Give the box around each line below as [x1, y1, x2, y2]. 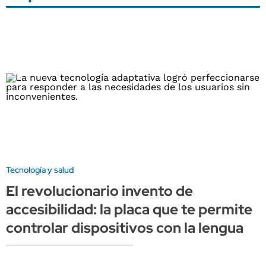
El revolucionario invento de [6, 182, 193, 201]
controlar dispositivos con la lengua [6, 218, 243, 237]
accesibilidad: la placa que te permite [6, 200, 252, 219]
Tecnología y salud [6, 164, 74, 176]
